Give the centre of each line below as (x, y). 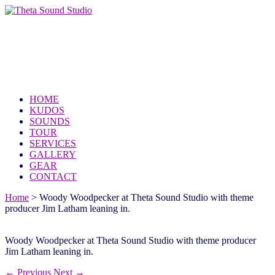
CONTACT (53, 176)
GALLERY (53, 154)
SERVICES (53, 143)
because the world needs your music (118, 73)
